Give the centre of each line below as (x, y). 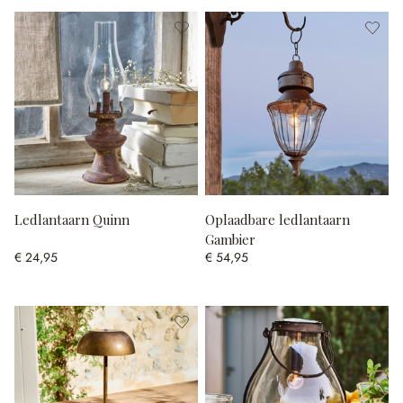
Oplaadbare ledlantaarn (278, 219)
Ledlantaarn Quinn (72, 219)
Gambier (230, 239)
